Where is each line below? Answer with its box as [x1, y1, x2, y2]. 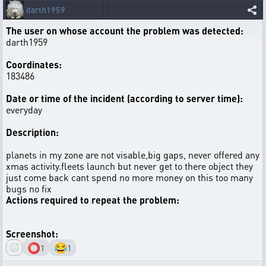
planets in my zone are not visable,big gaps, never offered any [6, 148, 259, 161]
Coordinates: [6, 58, 62, 71]
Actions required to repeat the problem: [6, 194, 179, 206]
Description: [6, 126, 59, 138]
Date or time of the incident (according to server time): [6, 92, 243, 104]
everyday [6, 103, 42, 116]
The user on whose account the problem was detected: [6, 24, 243, 37]
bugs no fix [6, 182, 52, 195]
